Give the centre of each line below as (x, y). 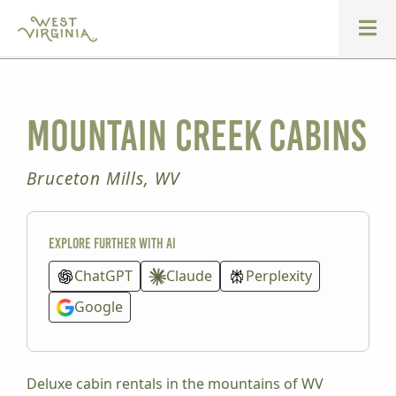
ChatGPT (103, 276)
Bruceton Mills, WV (103, 179)
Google (99, 307)
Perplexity (279, 276)
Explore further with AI (112, 243)
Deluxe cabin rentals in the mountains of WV (175, 384)
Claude (189, 276)
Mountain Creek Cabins (196, 136)
